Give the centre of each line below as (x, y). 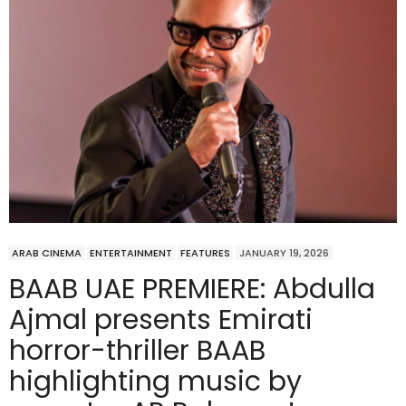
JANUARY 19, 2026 (284, 253)
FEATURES (205, 253)
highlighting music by (155, 382)
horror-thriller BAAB (137, 351)
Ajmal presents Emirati (161, 320)
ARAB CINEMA (47, 253)
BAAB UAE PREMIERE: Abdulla (192, 290)
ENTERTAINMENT (131, 253)
